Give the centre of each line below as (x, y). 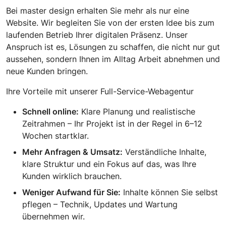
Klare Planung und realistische (137, 112)
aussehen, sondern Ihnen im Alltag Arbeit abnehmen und (113, 59)
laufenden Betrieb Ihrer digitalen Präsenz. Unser (97, 35)
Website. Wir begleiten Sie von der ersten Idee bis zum (110, 23)
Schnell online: (50, 112)
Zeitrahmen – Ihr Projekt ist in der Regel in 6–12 (112, 124)
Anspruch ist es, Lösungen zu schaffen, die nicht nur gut (113, 47)
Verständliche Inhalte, (164, 152)
